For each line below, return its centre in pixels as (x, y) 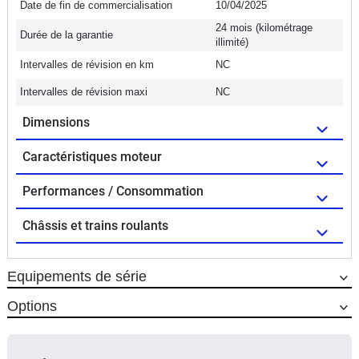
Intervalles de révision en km (87, 64)
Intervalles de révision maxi (84, 91)
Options (32, 306)
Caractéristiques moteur (92, 156)
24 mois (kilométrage (264, 27)
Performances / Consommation (113, 191)
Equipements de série (77, 276)
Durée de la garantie (67, 34)
